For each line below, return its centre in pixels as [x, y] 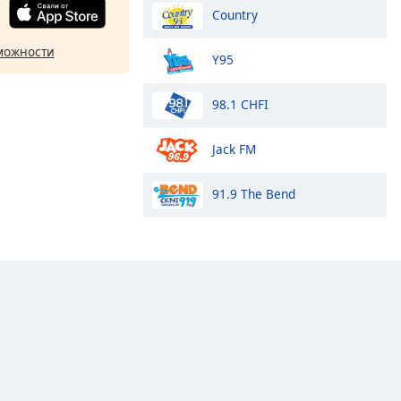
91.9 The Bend [254, 193]
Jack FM [234, 149]
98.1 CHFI [240, 104]
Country [235, 14]
